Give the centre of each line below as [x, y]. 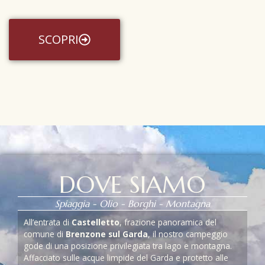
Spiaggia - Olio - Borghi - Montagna [132, 204]
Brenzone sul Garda [107, 234]
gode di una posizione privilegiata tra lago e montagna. [128, 246]
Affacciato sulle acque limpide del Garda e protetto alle [126, 258]
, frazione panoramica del [168, 222]
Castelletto [96, 222]
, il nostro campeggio [188, 234]
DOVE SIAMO [132, 185]
